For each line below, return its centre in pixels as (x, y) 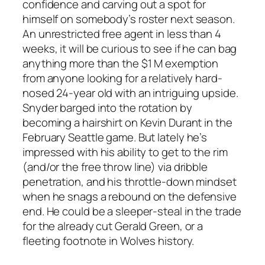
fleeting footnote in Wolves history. (109, 241)
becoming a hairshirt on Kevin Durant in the (127, 123)
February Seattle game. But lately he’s (115, 138)
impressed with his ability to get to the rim (125, 152)
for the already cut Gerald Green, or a (113, 226)
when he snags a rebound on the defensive (130, 197)
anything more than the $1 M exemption (121, 64)
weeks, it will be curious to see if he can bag (130, 49)
